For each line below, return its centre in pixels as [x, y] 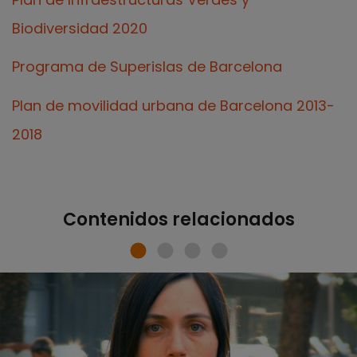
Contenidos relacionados [178, 220]
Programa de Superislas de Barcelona [147, 67]
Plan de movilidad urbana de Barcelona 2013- [173, 105]
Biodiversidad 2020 [80, 28]
